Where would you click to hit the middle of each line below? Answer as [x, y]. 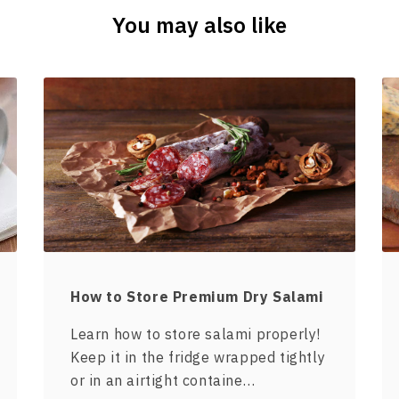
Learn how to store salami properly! [196, 334]
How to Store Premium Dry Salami [197, 297]
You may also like [199, 24]
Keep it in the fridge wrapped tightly [198, 358]
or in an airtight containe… [163, 381]
